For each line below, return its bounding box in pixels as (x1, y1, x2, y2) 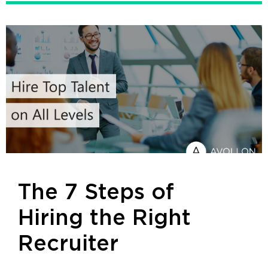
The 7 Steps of (18, 182, 174, 203)
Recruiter (18, 233, 118, 255)
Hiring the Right (18, 208, 191, 229)
